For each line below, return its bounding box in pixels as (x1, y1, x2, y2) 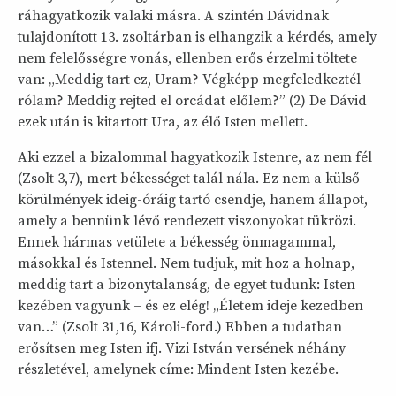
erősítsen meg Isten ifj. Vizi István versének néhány (18, 339, 346, 357)
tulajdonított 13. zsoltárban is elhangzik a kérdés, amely (18, 28, 377, 46)
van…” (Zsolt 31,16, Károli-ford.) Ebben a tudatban (18, 318, 342, 336)
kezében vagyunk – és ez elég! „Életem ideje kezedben (18, 297, 363, 315)
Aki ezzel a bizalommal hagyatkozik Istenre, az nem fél (18, 148, 372, 166)
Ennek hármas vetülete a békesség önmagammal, (18, 233, 336, 251)
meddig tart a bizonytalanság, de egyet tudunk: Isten (18, 276, 355, 293)
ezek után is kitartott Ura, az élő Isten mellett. (18, 113, 308, 131)
